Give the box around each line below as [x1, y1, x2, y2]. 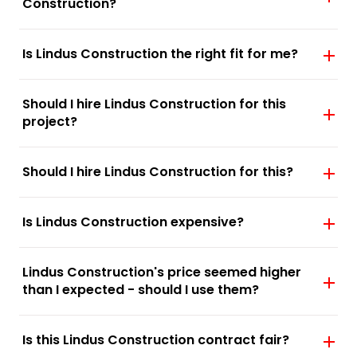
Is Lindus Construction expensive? [22, 212, 244, 231]
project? [22, 112, 77, 131]
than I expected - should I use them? [22, 280, 259, 299]
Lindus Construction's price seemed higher [22, 262, 301, 281]
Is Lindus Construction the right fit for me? [22, 44, 298, 63]
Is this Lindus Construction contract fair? [22, 330, 289, 349]
